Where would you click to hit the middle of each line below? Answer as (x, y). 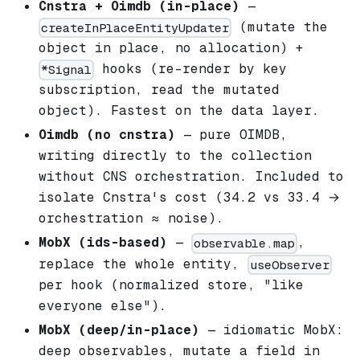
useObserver (290, 264)
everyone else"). (103, 305)
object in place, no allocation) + (171, 48)
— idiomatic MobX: (272, 329)
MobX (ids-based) (103, 243)
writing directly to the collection (175, 156)
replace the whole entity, (143, 264)
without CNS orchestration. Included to (191, 177)
